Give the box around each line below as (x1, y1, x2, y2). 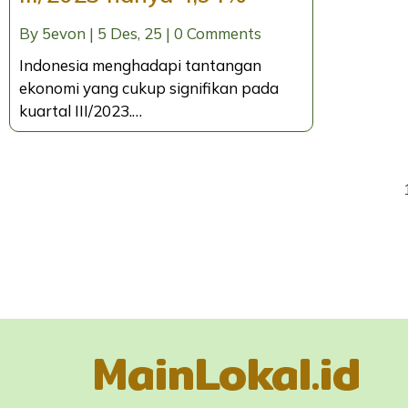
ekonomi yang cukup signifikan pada (19, 78, 279, 98)
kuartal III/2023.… (19, 101, 142, 121)
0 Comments (174, 24, 261, 44)
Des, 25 (110, 24, 162, 44)
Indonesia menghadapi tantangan (19, 56, 261, 76)
